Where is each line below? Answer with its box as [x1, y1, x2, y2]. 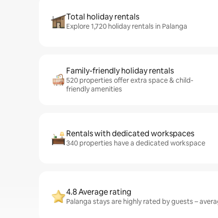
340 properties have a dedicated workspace [66, 139, 205, 147]
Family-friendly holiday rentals [66, 66, 174, 76]
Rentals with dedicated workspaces [66, 128, 194, 139]
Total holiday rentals [66, 12, 139, 22]
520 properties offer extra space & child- [66, 76, 193, 85]
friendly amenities [66, 85, 122, 93]
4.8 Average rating [66, 187, 131, 197]
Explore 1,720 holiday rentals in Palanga [66, 22, 187, 31]
